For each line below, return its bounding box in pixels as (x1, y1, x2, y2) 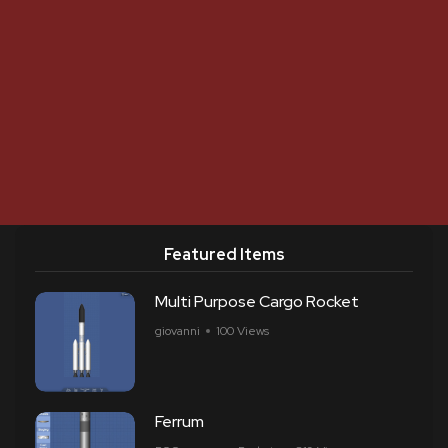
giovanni (155, 323, 200, 339)
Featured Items (163, 244, 285, 265)
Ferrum (155, 411, 204, 432)
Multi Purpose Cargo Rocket (155, 291, 359, 312)
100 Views (216, 323, 269, 339)
